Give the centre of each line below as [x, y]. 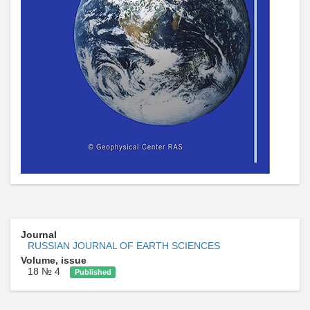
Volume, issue [54, 260]
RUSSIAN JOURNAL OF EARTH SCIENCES [124, 246]
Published [93, 272]
